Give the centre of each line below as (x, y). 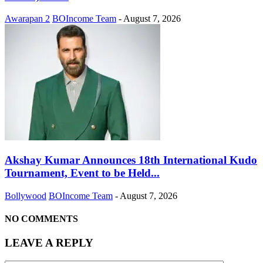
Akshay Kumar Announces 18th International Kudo (131, 160)
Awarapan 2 (27, 19)
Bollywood (26, 195)
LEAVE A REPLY (49, 243)
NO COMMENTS (41, 218)
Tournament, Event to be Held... (82, 173)
